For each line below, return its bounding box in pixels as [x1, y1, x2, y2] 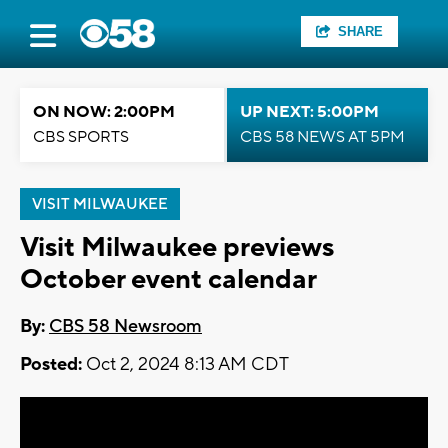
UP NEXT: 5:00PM [240, 102, 379, 122]
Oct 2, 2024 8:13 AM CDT [82, 353, 289, 377]
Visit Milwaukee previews [20, 230, 334, 265]
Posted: [20, 353, 82, 377]
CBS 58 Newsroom [49, 315, 202, 339]
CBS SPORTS [33, 127, 129, 147]
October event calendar [20, 262, 317, 297]
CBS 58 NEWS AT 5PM [240, 127, 405, 147]
